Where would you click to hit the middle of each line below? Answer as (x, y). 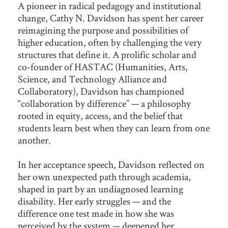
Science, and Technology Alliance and (92, 79)
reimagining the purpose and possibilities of (103, 30)
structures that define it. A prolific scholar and (107, 55)
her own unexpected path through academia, (104, 177)
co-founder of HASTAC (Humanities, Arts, (103, 67)
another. (34, 140)
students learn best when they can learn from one (114, 128)
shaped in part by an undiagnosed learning (101, 189)
